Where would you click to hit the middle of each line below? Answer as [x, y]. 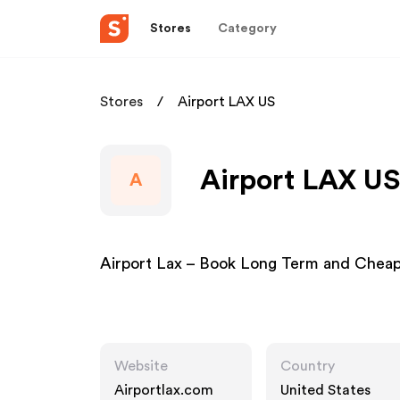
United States [325, 390]
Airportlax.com [164, 390]
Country [308, 366]
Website [141, 366]
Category [247, 28]
